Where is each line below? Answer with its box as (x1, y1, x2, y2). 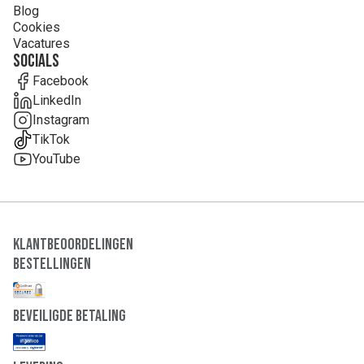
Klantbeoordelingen (13, 235, 133, 254)
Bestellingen (13, 254, 91, 274)
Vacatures (13, 36, 70, 51)
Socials (13, 50, 59, 72)
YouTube (32, 151, 80, 167)
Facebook (32, 73, 89, 89)
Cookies (13, 19, 60, 35)
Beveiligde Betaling (13, 306, 126, 326)
